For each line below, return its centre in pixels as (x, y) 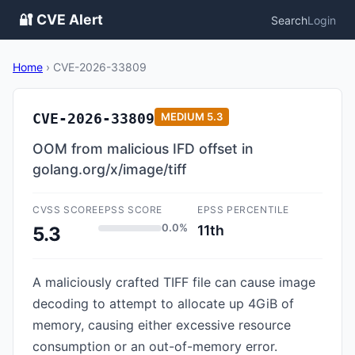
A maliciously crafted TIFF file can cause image (174, 282)
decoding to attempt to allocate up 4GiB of (163, 303)
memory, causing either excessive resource (162, 325)
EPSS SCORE (130, 210)
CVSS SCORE (65, 210)
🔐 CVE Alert (61, 19)
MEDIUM (183, 116)
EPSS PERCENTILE (243, 210)
